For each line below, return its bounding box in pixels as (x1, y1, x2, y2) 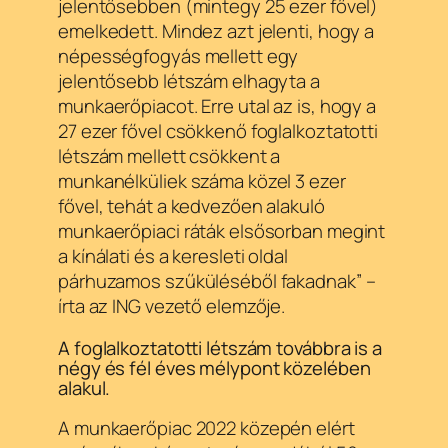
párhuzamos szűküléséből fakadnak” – (58, 268, 376, 295)
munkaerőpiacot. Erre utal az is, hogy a (58, 93, 377, 120)
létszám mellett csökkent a (58, 143, 281, 170)
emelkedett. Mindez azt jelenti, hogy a (58, 18, 375, 45)
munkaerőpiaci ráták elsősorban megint (58, 218, 386, 245)
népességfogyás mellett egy (58, 43, 299, 70)
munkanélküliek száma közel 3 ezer (58, 168, 346, 195)
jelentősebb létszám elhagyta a (58, 68, 320, 95)
